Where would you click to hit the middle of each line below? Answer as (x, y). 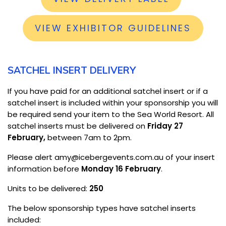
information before (44, 168)
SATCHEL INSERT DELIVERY (72, 70)
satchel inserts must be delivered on (77, 126)
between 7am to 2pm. (91, 137)
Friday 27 (165, 126)
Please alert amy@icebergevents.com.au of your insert (111, 157)
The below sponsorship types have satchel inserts (102, 208)
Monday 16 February (121, 168)
